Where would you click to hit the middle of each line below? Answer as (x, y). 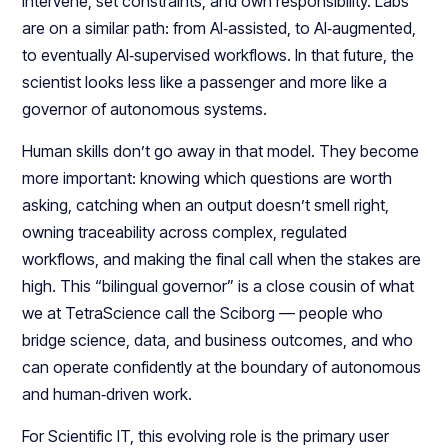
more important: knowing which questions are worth (207, 178)
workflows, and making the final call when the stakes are (222, 259)
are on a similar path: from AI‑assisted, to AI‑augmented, (219, 28)
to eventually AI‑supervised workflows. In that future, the (218, 55)
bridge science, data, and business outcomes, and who (218, 340)
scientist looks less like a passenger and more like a (205, 82)
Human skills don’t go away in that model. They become (221, 151)
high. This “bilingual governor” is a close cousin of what (218, 286)
